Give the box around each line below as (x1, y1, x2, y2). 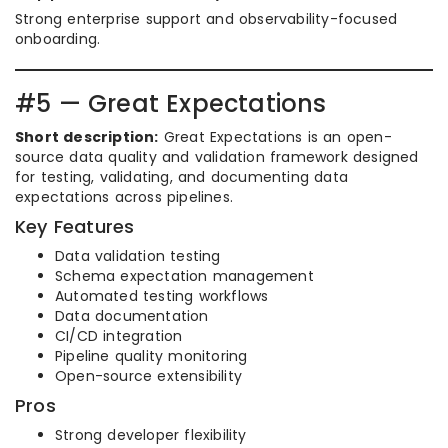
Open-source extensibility (55, 366, 242, 387)
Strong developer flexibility (55, 425, 247, 446)
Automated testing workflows (55, 286, 269, 307)
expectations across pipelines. (15, 187, 233, 208)
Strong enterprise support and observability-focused (15, 9, 398, 30)
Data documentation (55, 306, 209, 327)
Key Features (15, 214, 135, 240)
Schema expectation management (55, 266, 314, 287)
